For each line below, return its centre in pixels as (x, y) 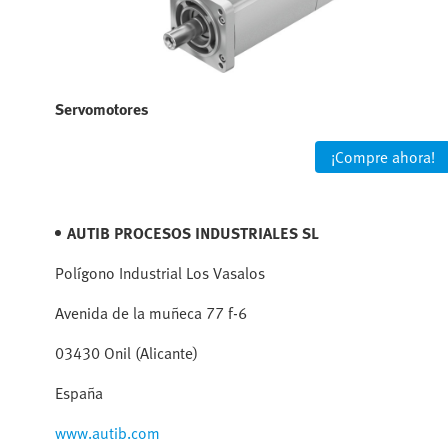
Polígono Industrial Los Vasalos (160, 272)
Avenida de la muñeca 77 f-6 (151, 312)
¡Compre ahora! (383, 156)
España (79, 392)
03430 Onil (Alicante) (126, 352)
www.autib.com (107, 432)
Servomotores (102, 108)
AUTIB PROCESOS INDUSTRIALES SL (193, 232)
